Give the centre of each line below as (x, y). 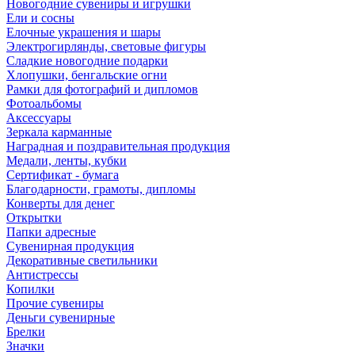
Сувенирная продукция (70, 246)
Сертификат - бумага (63, 174)
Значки (25, 345)
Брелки (26, 331)
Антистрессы (42, 274)
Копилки (31, 288)
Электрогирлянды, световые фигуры (106, 46)
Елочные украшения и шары (84, 32)
